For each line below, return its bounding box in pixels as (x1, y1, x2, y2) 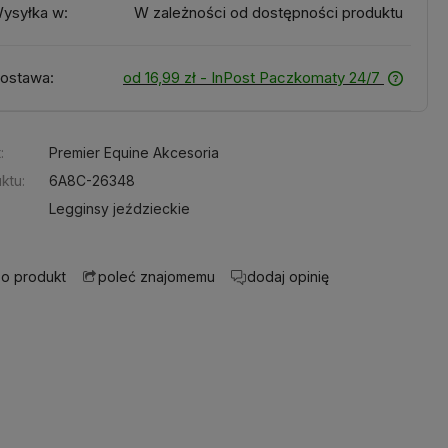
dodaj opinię (247, 267, 330, 285)
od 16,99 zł (122, 67, 196, 87)
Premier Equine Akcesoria (49, 143, 220, 161)
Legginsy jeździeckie (49, 199, 191, 217)
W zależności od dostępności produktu (133, 2, 403, 22)
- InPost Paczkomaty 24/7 (199, 67, 380, 87)
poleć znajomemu (98, 268, 216, 286)
